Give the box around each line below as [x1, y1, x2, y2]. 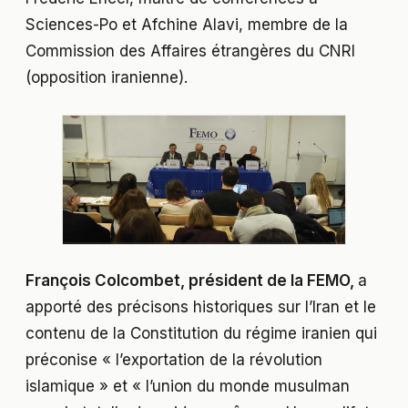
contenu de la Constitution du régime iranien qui [25, 324, 377, 343]
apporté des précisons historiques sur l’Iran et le [25, 298, 376, 317]
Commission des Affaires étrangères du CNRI [25, 42, 355, 61]
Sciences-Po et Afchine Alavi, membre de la [25, 15, 348, 35]
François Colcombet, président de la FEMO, [25, 271, 358, 291]
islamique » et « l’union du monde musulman [25, 377, 350, 396]
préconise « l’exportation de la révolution [25, 351, 322, 370]
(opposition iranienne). [25, 68, 188, 87]
